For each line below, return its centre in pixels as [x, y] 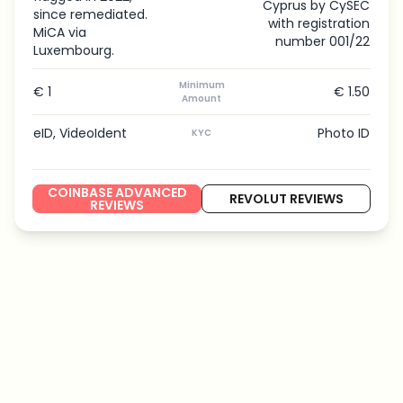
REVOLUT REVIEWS [286, 199]
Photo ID [344, 133]
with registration [319, 23]
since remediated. [90, 14]
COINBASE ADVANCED [117, 193]
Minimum [201, 85]
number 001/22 [322, 41]
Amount [201, 99]
